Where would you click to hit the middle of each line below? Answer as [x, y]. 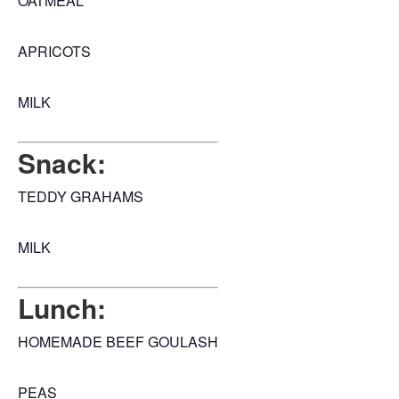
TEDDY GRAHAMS [81, 197]
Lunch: [62, 308]
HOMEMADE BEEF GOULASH [118, 342]
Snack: [62, 163]
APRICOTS [54, 52]
